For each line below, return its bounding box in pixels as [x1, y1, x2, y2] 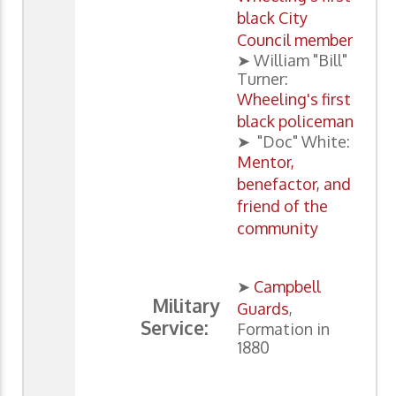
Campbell [254, 277, 321, 297]
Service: [141, 316, 219, 340]
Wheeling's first [237, 89, 351, 110]
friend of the [237, 196, 328, 217]
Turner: [237, 69, 288, 89]
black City [237, 8, 308, 28]
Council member [237, 30, 353, 50]
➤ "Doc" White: [237, 132, 350, 152]
